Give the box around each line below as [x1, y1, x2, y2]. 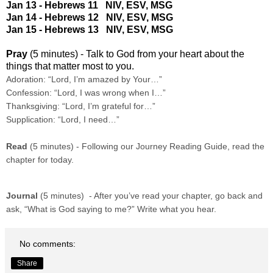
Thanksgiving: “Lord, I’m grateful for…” [6, 101, 155, 112]
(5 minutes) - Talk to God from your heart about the [30, 49, 244, 60]
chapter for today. [6, 155, 74, 165]
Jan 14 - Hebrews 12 [6, 12, 106, 23]
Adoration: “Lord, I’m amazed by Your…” [6, 74, 162, 85]
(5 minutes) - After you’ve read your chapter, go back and [38, 191, 263, 201]
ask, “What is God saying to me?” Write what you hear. [6, 204, 216, 214]
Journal [6, 191, 38, 201]
